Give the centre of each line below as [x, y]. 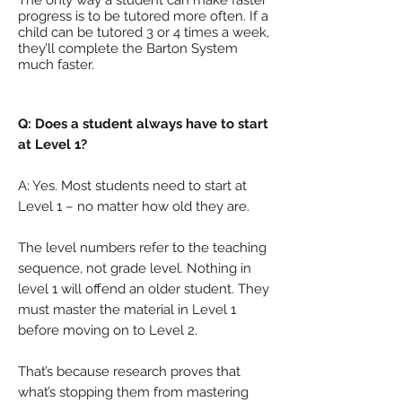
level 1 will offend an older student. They [144, 289]
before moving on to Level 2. [108, 330]
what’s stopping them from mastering [133, 392]
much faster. [56, 65]
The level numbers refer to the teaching [142, 248]
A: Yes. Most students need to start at [132, 186]
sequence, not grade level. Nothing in [135, 268]
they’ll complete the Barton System [128, 48]
